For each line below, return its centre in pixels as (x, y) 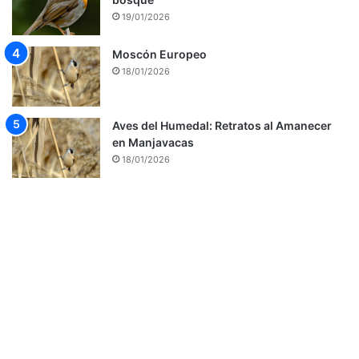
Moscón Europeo (159, 54)
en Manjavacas (153, 143)
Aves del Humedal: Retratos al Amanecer (222, 126)
